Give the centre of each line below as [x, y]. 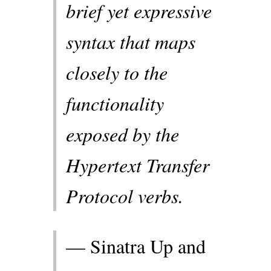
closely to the [117, 73]
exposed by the [122, 134]
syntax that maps [131, 42]
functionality [115, 103]
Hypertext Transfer [138, 165]
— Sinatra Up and [136, 246]
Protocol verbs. [125, 196]
